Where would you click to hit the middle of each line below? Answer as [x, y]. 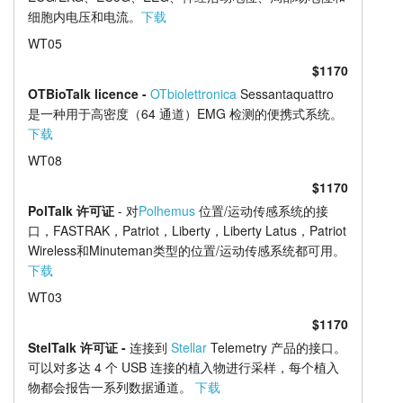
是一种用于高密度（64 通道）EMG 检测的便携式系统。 [185, 114]
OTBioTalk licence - [89, 94]
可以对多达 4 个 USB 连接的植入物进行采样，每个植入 [183, 367]
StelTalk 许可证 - [78, 347]
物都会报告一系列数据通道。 [111, 386]
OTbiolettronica [193, 94]
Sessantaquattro [285, 94]
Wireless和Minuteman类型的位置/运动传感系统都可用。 [186, 251]
